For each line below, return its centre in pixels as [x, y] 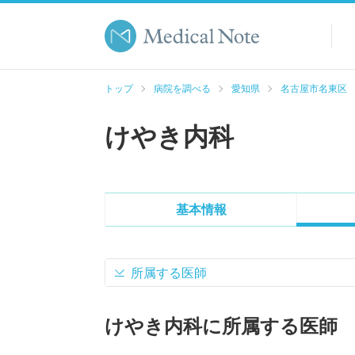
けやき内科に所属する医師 [221, 326]
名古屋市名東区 [314, 89]
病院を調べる [182, 89]
